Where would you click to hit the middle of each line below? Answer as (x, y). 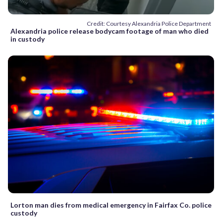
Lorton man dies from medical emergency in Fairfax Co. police (111, 205)
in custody (28, 39)
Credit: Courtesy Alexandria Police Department (149, 24)
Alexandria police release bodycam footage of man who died (110, 31)
